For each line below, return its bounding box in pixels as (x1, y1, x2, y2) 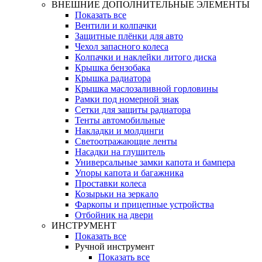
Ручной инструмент (75, 242, 154, 252)
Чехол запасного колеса (75, 42, 168, 52)
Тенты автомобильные (75, 115, 165, 126)
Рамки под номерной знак (75, 94, 179, 105)
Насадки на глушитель (75, 147, 165, 157)
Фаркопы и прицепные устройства (75, 199, 214, 210)
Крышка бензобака (75, 63, 150, 73)
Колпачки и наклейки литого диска (75, 52, 216, 63)
